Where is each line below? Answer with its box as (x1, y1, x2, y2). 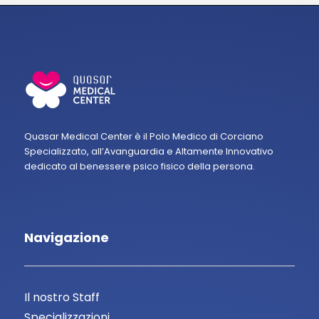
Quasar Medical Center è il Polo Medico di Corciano (23, 130, 263, 144)
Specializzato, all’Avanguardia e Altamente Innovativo (23, 145, 273, 159)
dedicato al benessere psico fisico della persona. (23, 159, 255, 174)
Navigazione (23, 229, 109, 247)
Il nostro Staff (23, 289, 100, 306)
